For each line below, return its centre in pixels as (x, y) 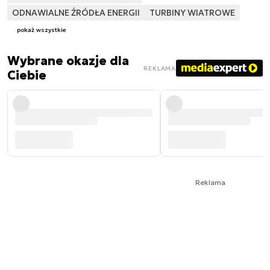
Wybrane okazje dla (68, 61)
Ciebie (27, 76)
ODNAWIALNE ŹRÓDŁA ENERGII (76, 12)
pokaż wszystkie (42, 30)
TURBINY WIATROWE (192, 12)
